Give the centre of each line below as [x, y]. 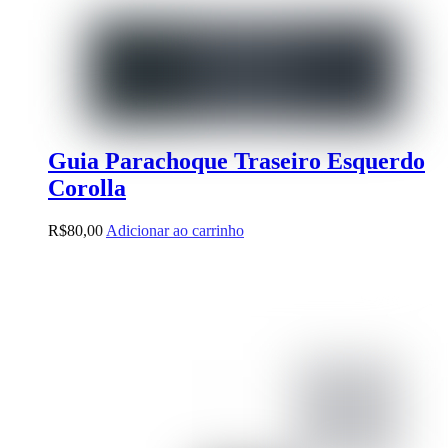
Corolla [87, 187]
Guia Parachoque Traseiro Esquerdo [236, 160]
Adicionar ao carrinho [175, 230]
